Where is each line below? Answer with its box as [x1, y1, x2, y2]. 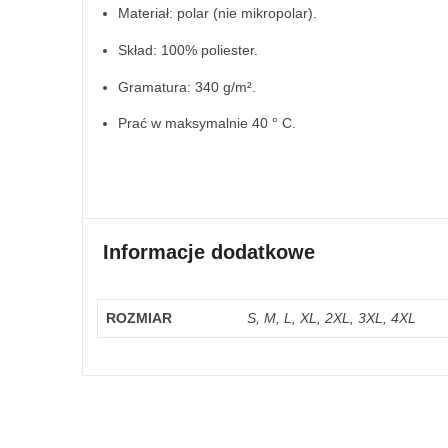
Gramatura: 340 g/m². [118, 78, 256, 95]
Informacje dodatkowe [103, 241, 315, 264]
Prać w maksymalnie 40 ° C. [118, 115, 296, 132]
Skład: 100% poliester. [118, 41, 258, 58]
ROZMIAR [106, 309, 172, 326]
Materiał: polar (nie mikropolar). [118, 4, 317, 21]
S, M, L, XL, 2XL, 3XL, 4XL [247, 309, 416, 326]
